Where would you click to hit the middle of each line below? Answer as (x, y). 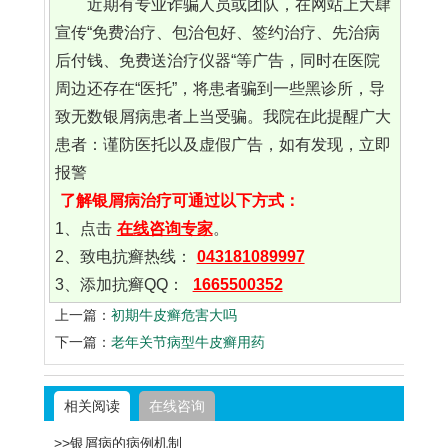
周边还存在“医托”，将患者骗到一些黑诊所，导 (219, 89)
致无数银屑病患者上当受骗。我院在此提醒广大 (222, 117)
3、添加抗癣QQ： (121, 285)
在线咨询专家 (164, 229)
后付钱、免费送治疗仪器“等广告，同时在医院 (217, 61)
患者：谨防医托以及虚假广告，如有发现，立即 (222, 145)
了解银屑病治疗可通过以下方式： (179, 201)
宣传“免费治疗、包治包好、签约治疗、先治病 (217, 33)
